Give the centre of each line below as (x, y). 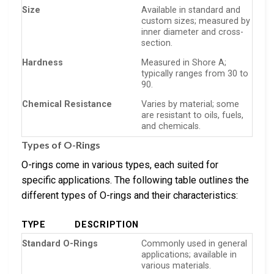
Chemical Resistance (67, 104)
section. (157, 43)
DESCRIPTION (107, 224)
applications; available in (189, 254)
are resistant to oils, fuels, (193, 115)
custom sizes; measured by (196, 21)
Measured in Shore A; (184, 62)
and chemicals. (171, 126)
